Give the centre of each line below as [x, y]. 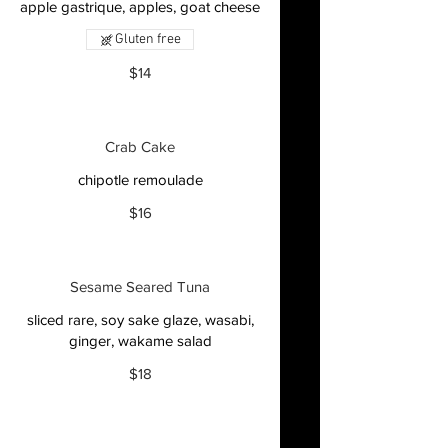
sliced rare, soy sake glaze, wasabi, [140, 319]
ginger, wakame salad [140, 340]
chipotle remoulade [140, 179]
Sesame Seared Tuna [140, 286]
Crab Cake [140, 146]
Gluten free [148, 39]
